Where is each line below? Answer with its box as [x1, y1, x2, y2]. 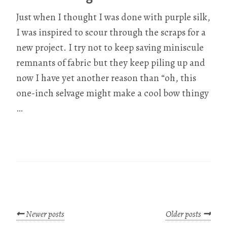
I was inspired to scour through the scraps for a [16, 26, 206, 40]
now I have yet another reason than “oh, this [16, 71, 196, 85]
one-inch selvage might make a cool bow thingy [16, 87, 209, 100]
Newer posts [26, 208, 64, 220]
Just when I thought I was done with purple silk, [16, 11, 210, 24]
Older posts [166, 208, 201, 220]
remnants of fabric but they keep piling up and [16, 56, 205, 70]
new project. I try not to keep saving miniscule [16, 41, 204, 55]
